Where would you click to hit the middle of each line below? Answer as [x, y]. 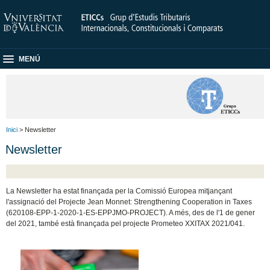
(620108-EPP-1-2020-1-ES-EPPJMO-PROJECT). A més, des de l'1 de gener [131, 212]
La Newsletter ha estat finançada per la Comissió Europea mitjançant [119, 191]
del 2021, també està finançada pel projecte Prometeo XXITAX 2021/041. [126, 223]
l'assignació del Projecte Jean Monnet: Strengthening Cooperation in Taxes [129, 202]
